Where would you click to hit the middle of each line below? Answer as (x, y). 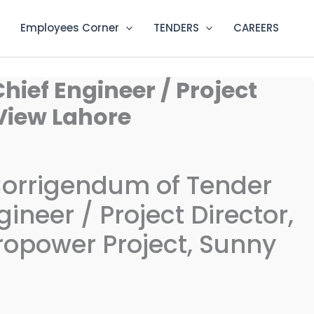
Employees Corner (70, 28)
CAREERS (256, 28)
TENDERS (176, 28)
